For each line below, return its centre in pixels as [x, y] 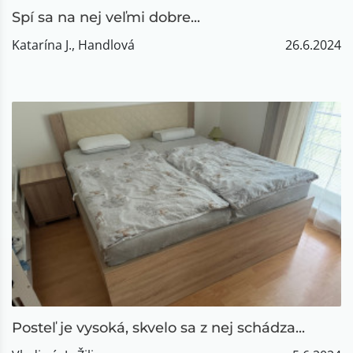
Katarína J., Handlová [73, 45]
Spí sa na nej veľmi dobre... [106, 17]
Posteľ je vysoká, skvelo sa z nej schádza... [158, 328]
